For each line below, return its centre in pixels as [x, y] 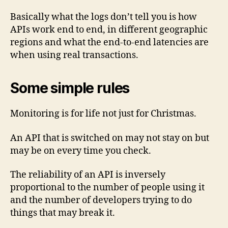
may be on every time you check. [81, 151]
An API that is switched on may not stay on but [110, 138]
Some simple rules [70, 88]
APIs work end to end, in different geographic [109, 30]
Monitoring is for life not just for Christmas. [103, 114]
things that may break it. [63, 213]
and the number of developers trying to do [101, 201]
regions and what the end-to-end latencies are [109, 43]
